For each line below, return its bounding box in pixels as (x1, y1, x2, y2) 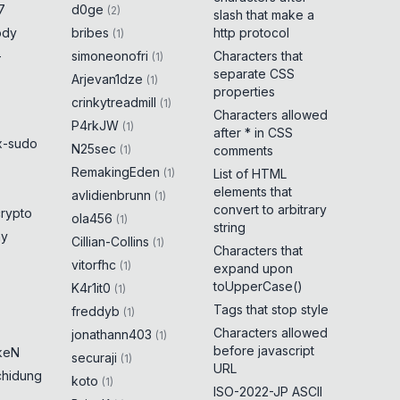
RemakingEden (71, 164, 161, 179)
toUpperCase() (212, 279, 303, 294)
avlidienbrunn (71, 187, 152, 203)
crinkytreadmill (71, 95, 157, 110)
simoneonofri (71, 48, 149, 63)
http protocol (212, 25, 289, 40)
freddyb (71, 304, 121, 319)
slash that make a (212, 7, 314, 22)
